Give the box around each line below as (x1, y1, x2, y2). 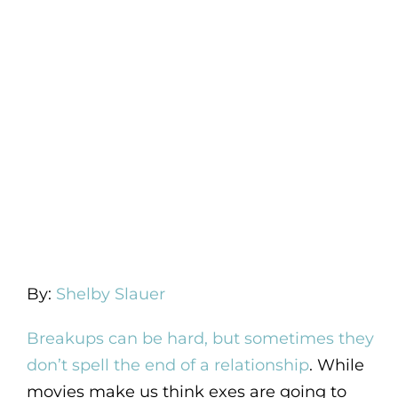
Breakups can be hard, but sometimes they (26, 328, 374, 348)
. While (308, 354, 364, 375)
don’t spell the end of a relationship (26, 354, 309, 375)
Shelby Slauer (55, 283, 165, 304)
